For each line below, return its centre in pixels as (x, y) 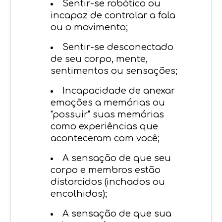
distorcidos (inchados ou (108, 182)
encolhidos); (79, 194)
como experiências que (105, 126)
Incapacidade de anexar (119, 90)
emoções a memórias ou (108, 102)
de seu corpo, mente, (99, 59)
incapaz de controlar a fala (113, 15)
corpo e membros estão (106, 170)
